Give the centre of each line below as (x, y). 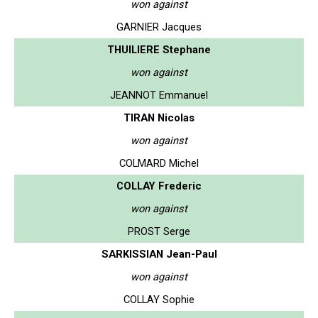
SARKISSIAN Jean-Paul (159, 254)
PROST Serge (159, 231)
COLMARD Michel (159, 163)
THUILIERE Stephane (159, 49)
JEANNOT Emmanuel (159, 95)
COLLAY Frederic (159, 186)
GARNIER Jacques (159, 27)
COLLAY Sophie (159, 299)
